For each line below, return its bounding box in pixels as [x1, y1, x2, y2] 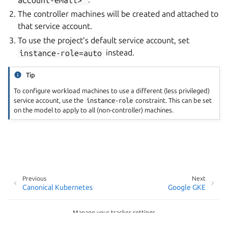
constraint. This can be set [134, 97, 212, 104]
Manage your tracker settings [73, 209, 155, 216]
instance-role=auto [19, 48, 102, 58]
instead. [103, 48, 134, 58]
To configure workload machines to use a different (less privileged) [14, 87, 210, 95]
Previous [22, 175, 46, 182]
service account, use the [14, 97, 85, 104]
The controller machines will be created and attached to [18, 9, 219, 19]
